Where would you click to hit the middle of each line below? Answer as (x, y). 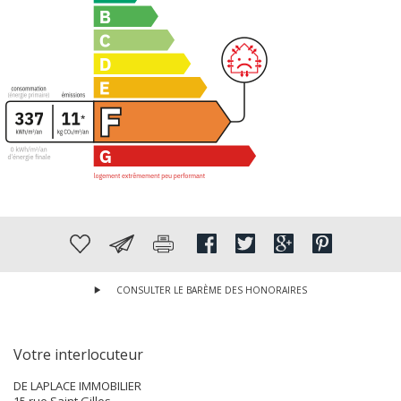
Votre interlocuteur (78, 354)
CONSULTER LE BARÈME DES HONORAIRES (212, 290)
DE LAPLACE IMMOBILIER (81, 385)
